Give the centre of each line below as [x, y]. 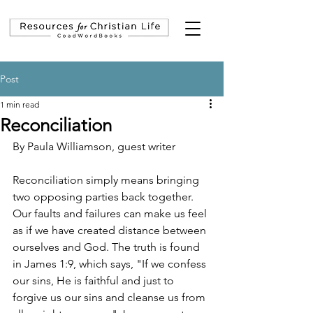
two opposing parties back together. [104, 197]
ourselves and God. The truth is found [108, 247]
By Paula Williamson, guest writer [94, 147]
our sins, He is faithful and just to [95, 281]
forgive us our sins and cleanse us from [110, 298]
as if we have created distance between [111, 231]
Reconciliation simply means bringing [107, 180]
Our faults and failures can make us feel [111, 214]
